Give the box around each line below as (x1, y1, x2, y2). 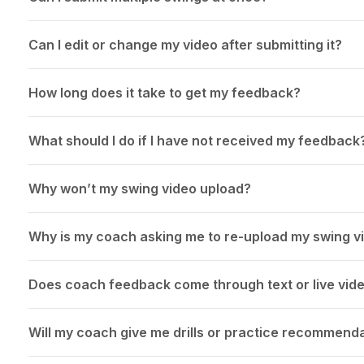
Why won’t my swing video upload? (28, 180, 251, 197)
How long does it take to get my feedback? (28, 84, 301, 102)
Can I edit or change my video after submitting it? (28, 37, 342, 54)
